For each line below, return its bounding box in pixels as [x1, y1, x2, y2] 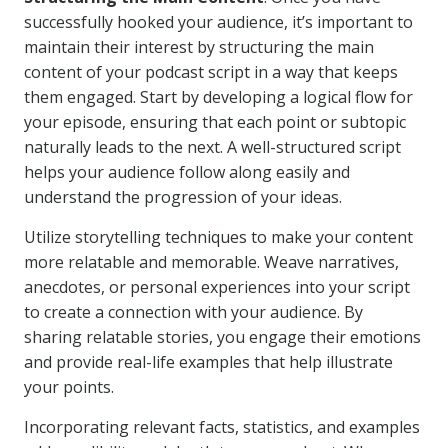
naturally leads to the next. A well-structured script [24, 136, 401, 158]
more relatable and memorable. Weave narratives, [24, 251, 399, 273]
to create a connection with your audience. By [24, 301, 363, 323]
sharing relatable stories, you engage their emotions [24, 326, 421, 348]
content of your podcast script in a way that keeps [24, 61, 398, 83]
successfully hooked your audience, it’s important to [24, 11, 413, 33]
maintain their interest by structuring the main [24, 36, 374, 58]
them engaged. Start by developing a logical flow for [24, 86, 413, 108]
